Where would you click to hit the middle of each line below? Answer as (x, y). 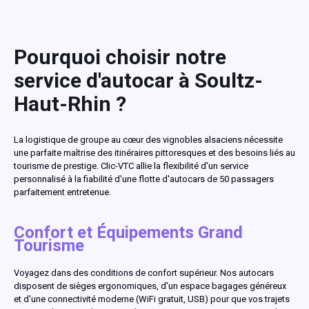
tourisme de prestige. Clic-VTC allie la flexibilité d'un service (131, 166)
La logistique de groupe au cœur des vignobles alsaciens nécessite (148, 139)
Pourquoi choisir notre (120, 57)
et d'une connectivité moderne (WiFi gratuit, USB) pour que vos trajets (152, 299)
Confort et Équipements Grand (128, 232)
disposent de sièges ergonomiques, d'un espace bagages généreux (150, 286)
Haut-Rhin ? (70, 103)
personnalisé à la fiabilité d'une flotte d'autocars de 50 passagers (144, 179)
